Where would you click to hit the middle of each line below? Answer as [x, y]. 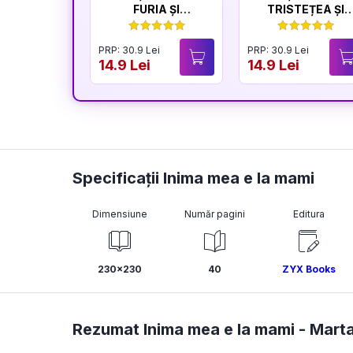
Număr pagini [214, 214]
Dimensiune [120, 214]
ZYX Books [309, 269]
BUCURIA [305, 24]
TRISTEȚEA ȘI [305, 9]
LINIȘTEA [156, 24]
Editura [309, 214]
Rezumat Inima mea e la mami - [191, 329]
